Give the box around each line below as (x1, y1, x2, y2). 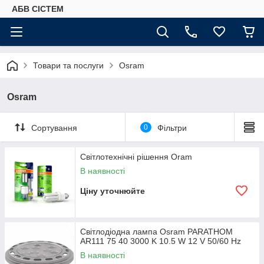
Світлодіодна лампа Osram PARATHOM (80, 227, 233, 236)
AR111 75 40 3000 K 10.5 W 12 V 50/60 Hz (80, 236, 241, 246)
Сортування (31, 123, 77, 133)
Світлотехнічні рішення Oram (80, 152, 192, 161)
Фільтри (157, 123, 187, 133)
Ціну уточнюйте (80, 186, 145, 196)
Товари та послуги (33, 61, 104, 70)
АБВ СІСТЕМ (12, 4, 64, 14)
